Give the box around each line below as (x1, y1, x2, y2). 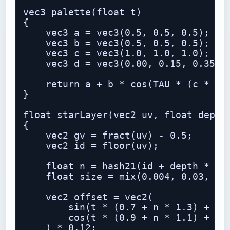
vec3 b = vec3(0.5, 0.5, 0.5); (23, 38, 209, 48)
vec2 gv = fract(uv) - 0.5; (23, 130, 193, 141)
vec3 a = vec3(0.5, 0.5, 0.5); (23, 28, 209, 38)
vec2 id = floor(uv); (23, 141, 159, 151)
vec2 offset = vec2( (23, 192, 153, 202)
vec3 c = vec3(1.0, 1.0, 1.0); (23, 48, 209, 59)
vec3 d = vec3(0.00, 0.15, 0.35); (23, 59, 226, 69)
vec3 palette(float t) (23, 7, 142, 17)
